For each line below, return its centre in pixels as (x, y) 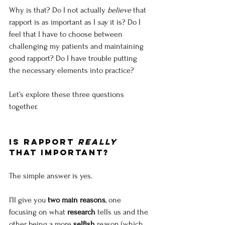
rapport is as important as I (53, 22)
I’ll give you (28, 200)
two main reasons (77, 200)
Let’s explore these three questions (68, 95)
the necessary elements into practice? (72, 71)
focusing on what (38, 212)
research (81, 212)
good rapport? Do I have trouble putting (74, 59)
